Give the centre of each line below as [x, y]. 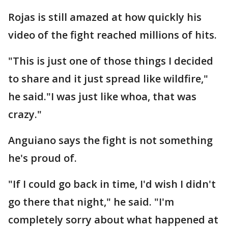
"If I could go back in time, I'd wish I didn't [112, 184]
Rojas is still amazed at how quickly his [105, 17]
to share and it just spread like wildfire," [108, 79]
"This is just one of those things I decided [111, 61]
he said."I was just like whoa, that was [102, 96]
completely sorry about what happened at [113, 220]
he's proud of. [42, 158]
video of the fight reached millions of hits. [112, 35]
